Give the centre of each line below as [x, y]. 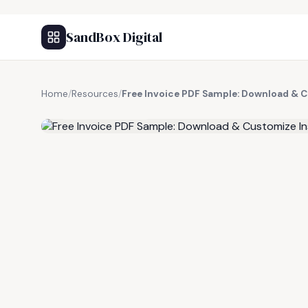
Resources [95, 94]
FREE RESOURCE [109, 109]
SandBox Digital [114, 37]
